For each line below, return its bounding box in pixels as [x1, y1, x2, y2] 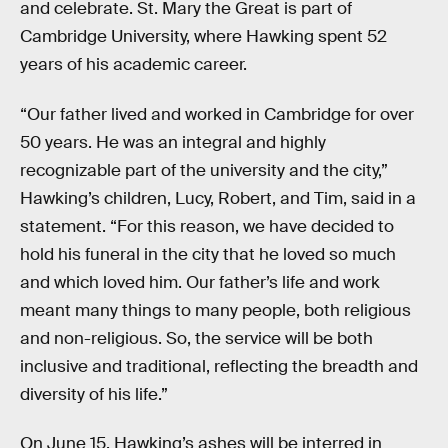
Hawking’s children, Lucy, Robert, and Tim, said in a [20, 187, 416, 209]
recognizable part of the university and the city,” [20, 159, 388, 181]
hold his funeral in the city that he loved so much [20, 243, 396, 265]
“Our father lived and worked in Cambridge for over [20, 103, 414, 125]
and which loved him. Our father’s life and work [20, 271, 380, 293]
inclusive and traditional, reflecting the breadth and [20, 355, 418, 377]
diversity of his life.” [20, 383, 168, 405]
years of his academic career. [20, 54, 247, 76]
